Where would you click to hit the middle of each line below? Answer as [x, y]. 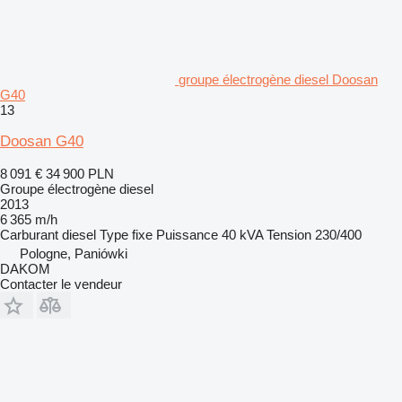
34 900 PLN [80, 173]
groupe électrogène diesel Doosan [278, 79]
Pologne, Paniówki [74, 253]
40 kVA [242, 234]
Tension [289, 234]
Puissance [187, 234]
